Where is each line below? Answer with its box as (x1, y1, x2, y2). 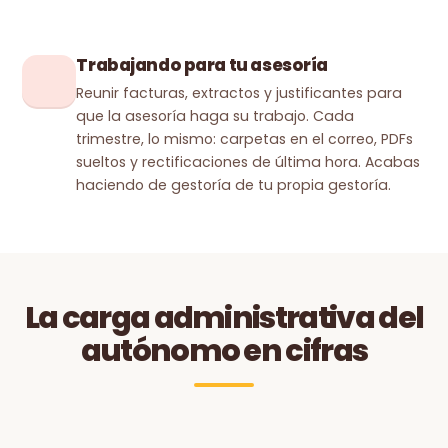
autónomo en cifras (80, 329, 368, 372)
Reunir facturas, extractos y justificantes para (76, 83, 403, 103)
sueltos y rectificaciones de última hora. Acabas (76, 152, 421, 172)
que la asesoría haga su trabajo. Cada (76, 106, 355, 126)
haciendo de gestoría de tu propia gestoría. (76, 175, 392, 195)
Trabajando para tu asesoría (76, 53, 328, 77)
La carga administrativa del (24, 296, 424, 339)
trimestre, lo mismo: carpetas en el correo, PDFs (76, 129, 414, 149)
